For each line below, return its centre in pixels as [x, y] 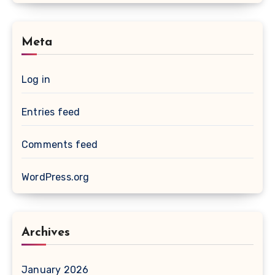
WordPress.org [56, 177]
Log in [36, 79]
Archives [46, 232]
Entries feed [51, 112]
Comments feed [60, 144]
